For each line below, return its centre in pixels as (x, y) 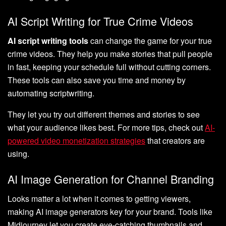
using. (18, 154)
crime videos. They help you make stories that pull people (110, 54)
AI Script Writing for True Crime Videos (100, 21)
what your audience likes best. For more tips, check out (106, 128)
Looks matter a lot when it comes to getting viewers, (99, 198)
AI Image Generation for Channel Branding (111, 179)
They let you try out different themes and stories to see (104, 115)
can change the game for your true (150, 41)
